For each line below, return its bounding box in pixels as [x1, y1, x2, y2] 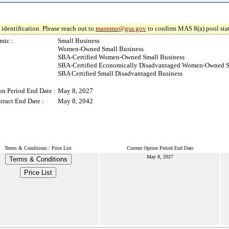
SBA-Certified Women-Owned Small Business [58, 53, 185, 61]
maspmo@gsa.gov [96, 25, 146, 32]
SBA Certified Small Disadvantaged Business [58, 70, 182, 77]
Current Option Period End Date [126, 145, 193, 151]
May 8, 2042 [58, 97, 93, 105]
